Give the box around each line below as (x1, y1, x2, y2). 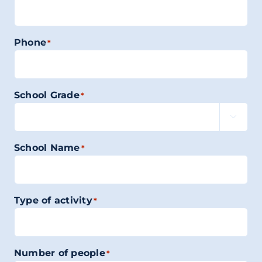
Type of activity (13, 195, 92, 206)
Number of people (13, 247, 105, 258)
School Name (13, 142, 80, 153)
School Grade (13, 89, 80, 101)
